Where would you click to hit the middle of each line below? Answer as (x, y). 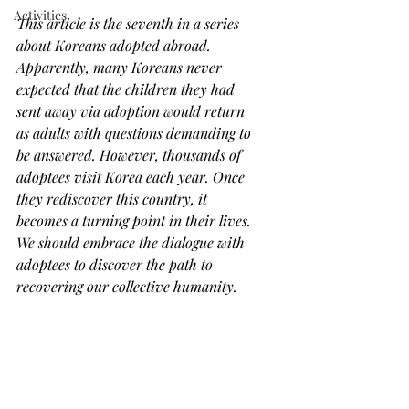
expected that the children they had (127, 89)
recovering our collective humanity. (127, 286)
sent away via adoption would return (132, 111)
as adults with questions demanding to (136, 133)
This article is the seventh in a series (130, 23)
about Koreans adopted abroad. (115, 45)
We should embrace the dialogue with (132, 242)
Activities (40, 15)
